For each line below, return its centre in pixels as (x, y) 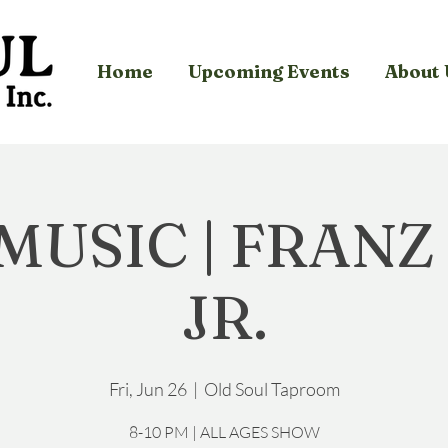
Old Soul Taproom (271, 389)
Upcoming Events (269, 71)
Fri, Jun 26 (147, 389)
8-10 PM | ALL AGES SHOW (224, 432)
